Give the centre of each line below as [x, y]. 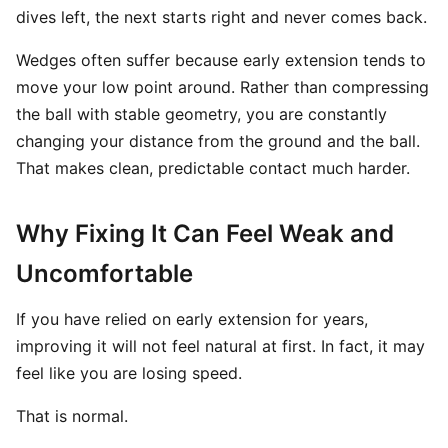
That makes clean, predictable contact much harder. [213, 168]
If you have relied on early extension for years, [192, 319]
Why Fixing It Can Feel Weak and [205, 233]
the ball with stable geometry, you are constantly [201, 114]
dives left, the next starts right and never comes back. [221, 17]
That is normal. [72, 416]
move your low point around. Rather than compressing [222, 87]
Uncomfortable [104, 273]
